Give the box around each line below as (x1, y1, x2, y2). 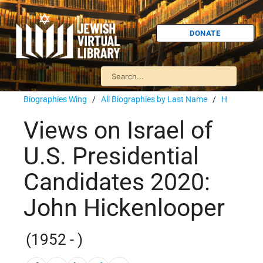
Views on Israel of (23, 116, 213, 145)
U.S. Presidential (23, 142, 199, 171)
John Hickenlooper (23, 194, 225, 222)
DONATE (190, 28, 221, 38)
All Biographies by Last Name (101, 95, 207, 104)
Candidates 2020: (23, 168, 210, 197)
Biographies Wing (23, 95, 87, 104)
